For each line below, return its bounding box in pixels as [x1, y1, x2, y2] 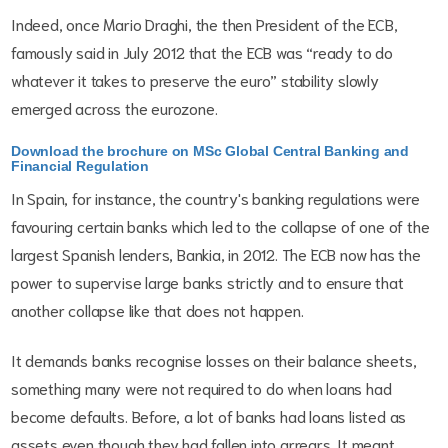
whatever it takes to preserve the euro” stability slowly [11, 69, 379, 91]
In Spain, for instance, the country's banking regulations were [11, 187, 420, 209]
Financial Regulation [11, 158, 150, 175]
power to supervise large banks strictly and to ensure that [11, 271, 404, 293]
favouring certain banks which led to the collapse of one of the [11, 215, 430, 237]
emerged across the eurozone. [11, 97, 218, 119]
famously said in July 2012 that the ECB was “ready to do [11, 41, 393, 63]
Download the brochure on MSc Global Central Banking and [11, 143, 409, 160]
